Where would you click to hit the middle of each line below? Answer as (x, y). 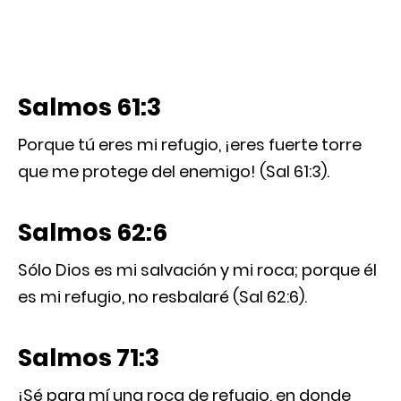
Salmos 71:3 (89, 357)
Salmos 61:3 (90, 107)
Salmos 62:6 (93, 232)
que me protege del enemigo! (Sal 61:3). (174, 171)
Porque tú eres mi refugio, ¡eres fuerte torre (190, 144)
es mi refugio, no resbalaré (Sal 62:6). (162, 296)
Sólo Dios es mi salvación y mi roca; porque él (197, 269)
